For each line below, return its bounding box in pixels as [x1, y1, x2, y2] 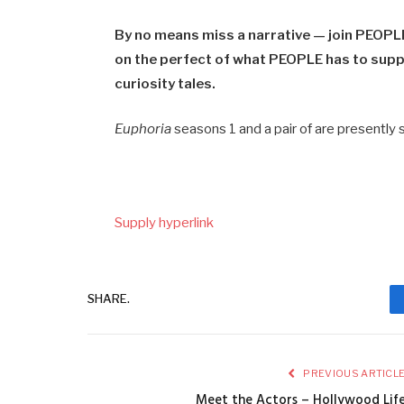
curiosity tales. [115, 75, 219, 92]
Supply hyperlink [115, 214, 215, 231]
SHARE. [87, 291, 130, 307]
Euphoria [115, 120, 172, 137]
